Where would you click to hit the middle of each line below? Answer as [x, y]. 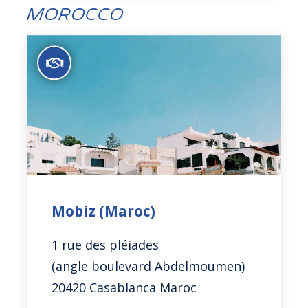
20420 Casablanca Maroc [124, 287]
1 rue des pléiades [106, 244]
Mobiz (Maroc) [104, 211]
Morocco [76, 14]
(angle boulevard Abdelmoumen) [148, 266]
